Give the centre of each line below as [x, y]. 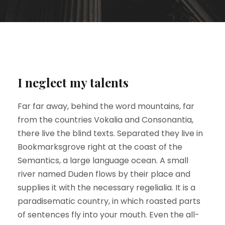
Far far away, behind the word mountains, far [106, 106]
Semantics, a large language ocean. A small [103, 160]
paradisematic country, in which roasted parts [109, 201]
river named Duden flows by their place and [104, 174]
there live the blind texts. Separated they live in [110, 133]
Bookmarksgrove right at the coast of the [100, 147]
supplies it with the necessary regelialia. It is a [106, 187]
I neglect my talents [73, 82]
